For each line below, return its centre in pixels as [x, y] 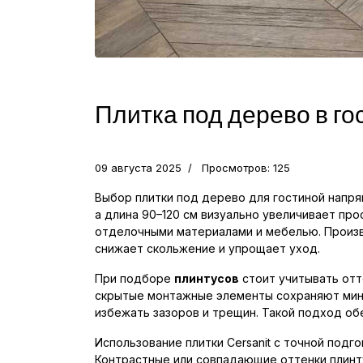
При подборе [135, 278]
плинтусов [207, 278]
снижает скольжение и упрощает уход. [207, 248]
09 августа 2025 [138, 167]
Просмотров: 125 [246, 167]
